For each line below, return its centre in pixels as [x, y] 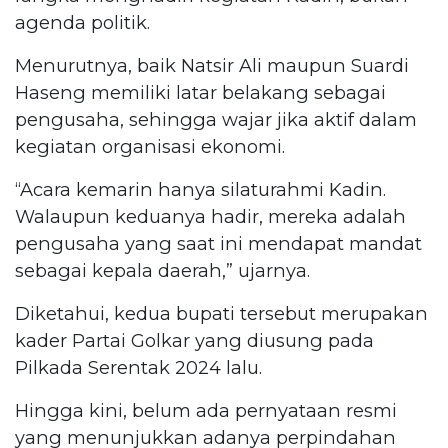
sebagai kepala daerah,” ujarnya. [162, 270]
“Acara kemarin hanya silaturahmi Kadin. [200, 189]
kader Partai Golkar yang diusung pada [194, 340]
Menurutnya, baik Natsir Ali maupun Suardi [212, 65]
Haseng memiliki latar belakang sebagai [200, 92]
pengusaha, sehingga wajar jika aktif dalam [216, 119]
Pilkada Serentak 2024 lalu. [138, 367]
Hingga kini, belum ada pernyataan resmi [206, 410]
